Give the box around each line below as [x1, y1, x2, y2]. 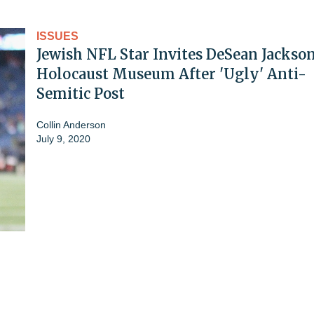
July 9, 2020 [36, 132, 90, 144]
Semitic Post [36, 84, 125, 102]
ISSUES [36, 29, 78, 42]
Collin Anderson [36, 118, 106, 130]
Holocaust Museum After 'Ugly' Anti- [36, 64, 306, 83]
